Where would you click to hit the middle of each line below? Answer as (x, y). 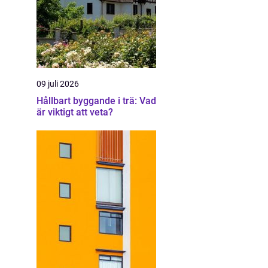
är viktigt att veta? (75, 112)
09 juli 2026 (58, 84)
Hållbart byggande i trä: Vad (96, 101)
